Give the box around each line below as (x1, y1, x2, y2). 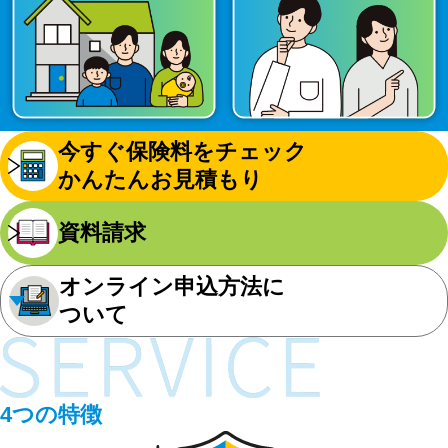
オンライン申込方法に (59, 273, 285, 299)
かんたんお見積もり (58, 166, 263, 192)
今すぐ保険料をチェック (58, 138, 307, 164)
